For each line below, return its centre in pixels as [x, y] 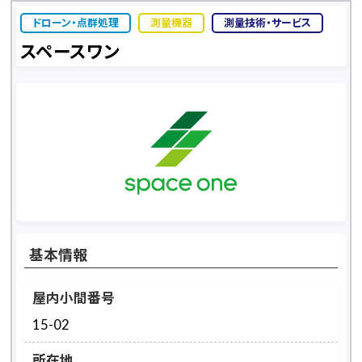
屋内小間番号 [74, 298]
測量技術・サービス [268, 23]
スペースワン [70, 52]
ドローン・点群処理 [76, 23]
